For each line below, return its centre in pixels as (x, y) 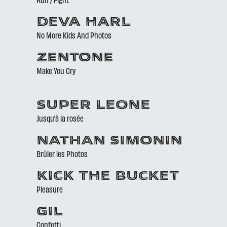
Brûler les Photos (62, 154)
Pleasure (50, 189)
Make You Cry (56, 70)
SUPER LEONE (93, 106)
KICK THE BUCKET (108, 177)
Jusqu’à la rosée (60, 118)
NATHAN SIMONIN (109, 141)
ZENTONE (75, 58)
